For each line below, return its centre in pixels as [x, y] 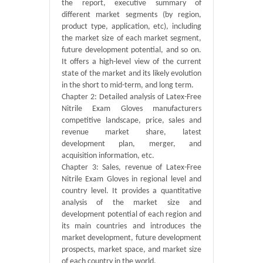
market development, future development [131, 238]
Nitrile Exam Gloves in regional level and [131, 179]
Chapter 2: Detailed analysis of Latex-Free [131, 97]
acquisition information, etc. [108, 156]
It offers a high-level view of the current [131, 62]
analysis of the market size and [131, 203]
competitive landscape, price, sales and [131, 121]
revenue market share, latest [131, 132]
